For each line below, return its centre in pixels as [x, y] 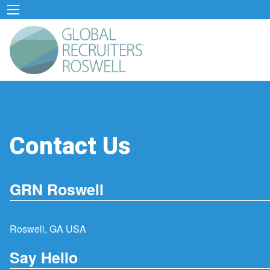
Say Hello [44, 257]
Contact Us [70, 146]
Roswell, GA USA [48, 229]
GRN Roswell [57, 190]
